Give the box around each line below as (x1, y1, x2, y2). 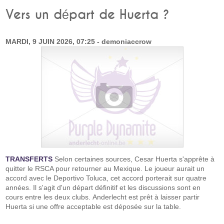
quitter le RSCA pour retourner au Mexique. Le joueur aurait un (5, 164, 205, 172)
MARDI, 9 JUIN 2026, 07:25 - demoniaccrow (5, 37, 152, 45)
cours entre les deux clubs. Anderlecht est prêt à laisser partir (5, 193, 200, 201)
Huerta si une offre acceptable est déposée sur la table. (5, 202, 183, 210)
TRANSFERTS (5, 155, 53, 163)
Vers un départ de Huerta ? (5, 8, 170, 21)
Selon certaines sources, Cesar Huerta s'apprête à (52, 155, 215, 163)
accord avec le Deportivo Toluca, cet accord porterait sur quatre (5, 174, 207, 182)
